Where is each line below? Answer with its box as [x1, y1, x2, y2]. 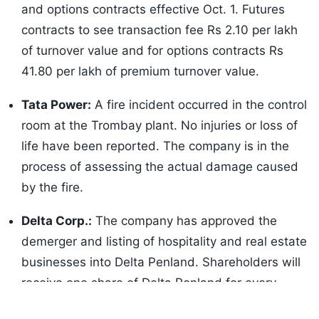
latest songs [71, 283, 127, 296]
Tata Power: [21, 98, 91, 113]
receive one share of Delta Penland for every [21, 276, 276, 291]
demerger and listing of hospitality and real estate [21, 234, 307, 249]
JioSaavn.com [169, 283, 235, 296]
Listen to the [11, 283, 71, 296]
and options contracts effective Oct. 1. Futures [21, 2, 285, 17]
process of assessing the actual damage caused [21, 159, 298, 174]
